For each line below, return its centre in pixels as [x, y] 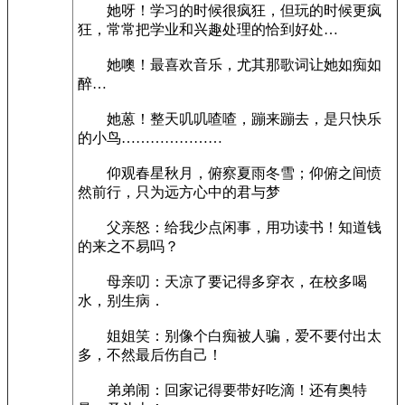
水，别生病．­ [121, 301]
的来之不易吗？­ [128, 246]
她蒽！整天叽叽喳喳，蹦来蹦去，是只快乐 [230, 119]
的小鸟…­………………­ [150, 138]
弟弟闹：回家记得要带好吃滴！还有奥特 [222, 390]
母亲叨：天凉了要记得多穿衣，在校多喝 [222, 282]
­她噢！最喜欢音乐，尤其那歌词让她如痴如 [230, 65]
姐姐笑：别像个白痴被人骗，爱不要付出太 [230, 336]
